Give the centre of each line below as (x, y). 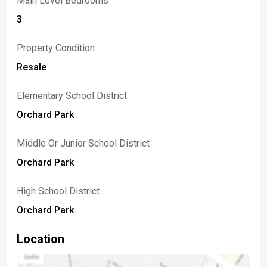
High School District (58, 191)
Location (41, 239)
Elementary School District (72, 96)
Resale (32, 67)
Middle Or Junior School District (83, 143)
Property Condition (56, 48)
